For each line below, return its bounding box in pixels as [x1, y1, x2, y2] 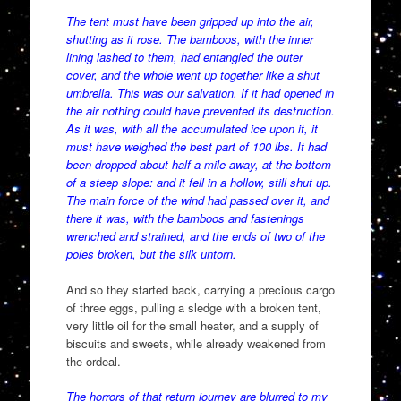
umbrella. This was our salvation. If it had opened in [65, 84, 334, 102]
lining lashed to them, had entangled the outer [65, 48, 303, 66]
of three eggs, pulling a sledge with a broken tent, [65, 298, 321, 316]
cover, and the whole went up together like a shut [65, 66, 320, 84]
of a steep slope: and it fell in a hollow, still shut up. [65, 174, 332, 192]
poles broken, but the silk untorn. [65, 245, 236, 263]
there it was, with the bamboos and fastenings [65, 209, 304, 227]
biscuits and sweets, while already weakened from [65, 334, 326, 352]
